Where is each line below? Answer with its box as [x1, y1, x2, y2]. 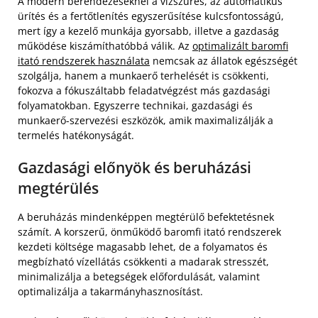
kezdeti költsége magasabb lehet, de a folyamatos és [18, 240, 268, 254]
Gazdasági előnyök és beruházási [18, 158, 251, 178]
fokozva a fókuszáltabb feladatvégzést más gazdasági [18, 84, 270, 98]
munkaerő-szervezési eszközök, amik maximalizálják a [18, 114, 273, 128]
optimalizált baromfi [192, 39, 288, 53]
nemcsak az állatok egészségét [150, 54, 297, 68]
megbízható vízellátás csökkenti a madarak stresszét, [18, 255, 269, 269]
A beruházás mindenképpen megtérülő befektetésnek [18, 210, 274, 224]
